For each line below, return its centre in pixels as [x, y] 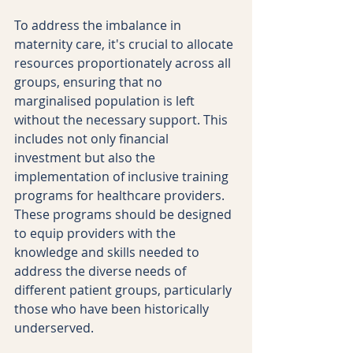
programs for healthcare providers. [121, 195]
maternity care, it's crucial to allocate [125, 44]
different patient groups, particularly [124, 290]
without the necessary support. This [123, 119]
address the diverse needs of [102, 271]
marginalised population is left [106, 100]
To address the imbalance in [99, 25]
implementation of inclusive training [123, 176]
